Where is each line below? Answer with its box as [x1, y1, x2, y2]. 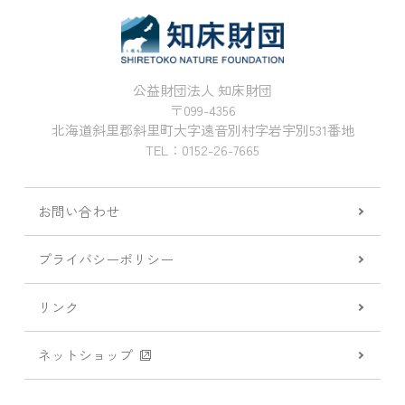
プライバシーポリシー [37, 249, 174, 268]
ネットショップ [37, 344, 133, 364]
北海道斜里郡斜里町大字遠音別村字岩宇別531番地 [51, 119, 354, 139]
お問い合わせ [37, 201, 119, 221]
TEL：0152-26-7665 [146, 139, 259, 159]
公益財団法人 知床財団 [133, 80, 272, 99]
